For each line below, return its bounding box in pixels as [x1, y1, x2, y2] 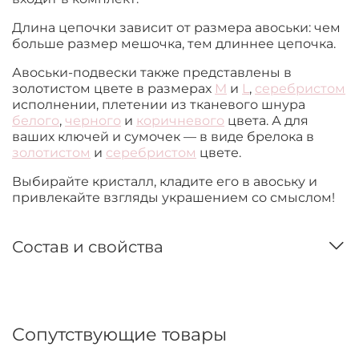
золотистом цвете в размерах [12, 81, 215, 97]
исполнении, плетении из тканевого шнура [12, 97, 305, 113]
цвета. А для [224, 113, 309, 129]
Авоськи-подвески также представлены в [12, 65, 292, 81]
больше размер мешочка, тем [12, 36, 216, 52]
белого [12, 113, 59, 129]
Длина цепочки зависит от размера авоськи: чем [12, 20, 341, 36]
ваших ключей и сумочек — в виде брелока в [12, 129, 314, 145]
